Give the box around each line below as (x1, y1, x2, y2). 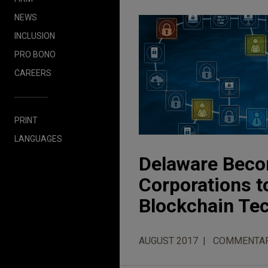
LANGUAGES (14, 133, 62, 144)
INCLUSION (14, 31, 55, 41)
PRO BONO (14, 49, 56, 59)
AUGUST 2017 (139, 235, 198, 246)
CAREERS (14, 68, 51, 78)
